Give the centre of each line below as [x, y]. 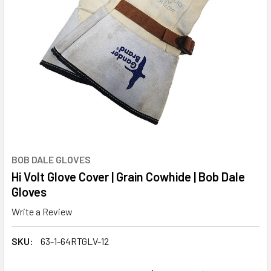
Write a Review [42, 211]
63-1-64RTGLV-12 [75, 241]
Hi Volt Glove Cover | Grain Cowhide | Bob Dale [128, 177]
